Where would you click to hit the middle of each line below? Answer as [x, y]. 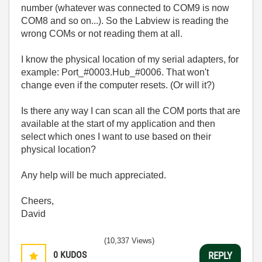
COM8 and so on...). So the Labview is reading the [125, 21]
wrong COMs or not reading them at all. [103, 34]
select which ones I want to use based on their [116, 137]
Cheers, [37, 201]
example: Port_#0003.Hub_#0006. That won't [115, 72]
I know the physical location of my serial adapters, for [130, 59]
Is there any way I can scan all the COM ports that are [131, 111]
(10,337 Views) [129, 241]
